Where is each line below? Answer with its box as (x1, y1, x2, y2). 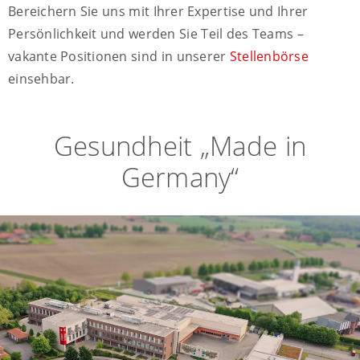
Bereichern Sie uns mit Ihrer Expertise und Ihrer (8, 2, 309, 21)
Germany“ (121, 159, 239, 196)
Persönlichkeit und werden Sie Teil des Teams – (8, 25, 304, 43)
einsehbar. (8, 70, 75, 88)
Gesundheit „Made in (53, 128, 307, 165)
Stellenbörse (229, 47, 309, 66)
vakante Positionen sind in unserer (8, 47, 230, 66)
